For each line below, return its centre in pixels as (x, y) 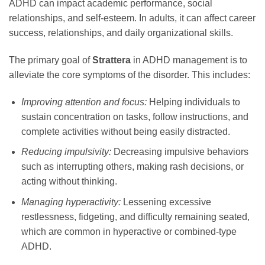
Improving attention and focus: (84, 102)
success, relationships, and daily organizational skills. (121, 33)
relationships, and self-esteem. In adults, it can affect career (132, 18)
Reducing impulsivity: (66, 152)
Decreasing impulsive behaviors (180, 152)
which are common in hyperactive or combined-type (129, 232)
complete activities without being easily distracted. (125, 131)
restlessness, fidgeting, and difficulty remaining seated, (135, 217)
